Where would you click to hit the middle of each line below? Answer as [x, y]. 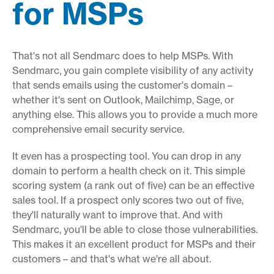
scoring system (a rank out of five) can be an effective [133, 185]
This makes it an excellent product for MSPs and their [134, 244]
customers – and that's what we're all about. [112, 258]
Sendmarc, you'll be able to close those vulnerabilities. [135, 229]
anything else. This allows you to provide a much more [135, 114]
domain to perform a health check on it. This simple [129, 170]
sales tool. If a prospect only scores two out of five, [128, 200]
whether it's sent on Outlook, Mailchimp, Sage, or [123, 99]
